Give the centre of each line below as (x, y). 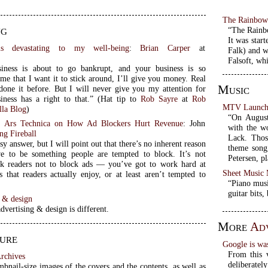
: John (194, 124)
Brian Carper (165, 48)
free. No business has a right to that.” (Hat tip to (119, 99)
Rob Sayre (159, 99)
